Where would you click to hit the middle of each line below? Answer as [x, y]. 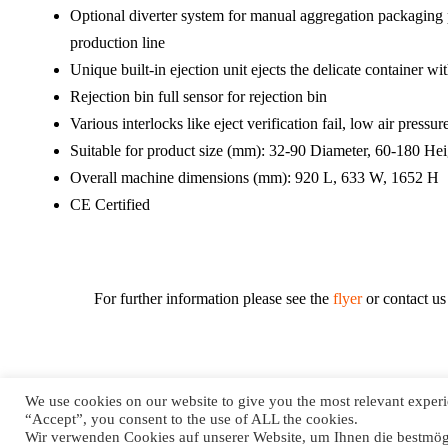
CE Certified [110, 204]
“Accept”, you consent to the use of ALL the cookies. [191, 419]
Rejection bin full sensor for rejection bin [198, 96]
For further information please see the [171, 298]
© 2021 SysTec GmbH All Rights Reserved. [282, 433]
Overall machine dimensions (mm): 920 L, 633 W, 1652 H [254, 177]
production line [117, 42]
